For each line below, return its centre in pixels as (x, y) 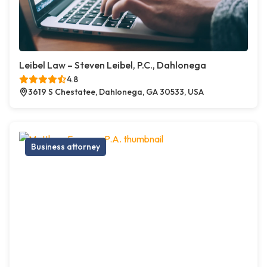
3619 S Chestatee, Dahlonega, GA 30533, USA (116, 92)
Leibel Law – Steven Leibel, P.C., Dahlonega (113, 65)
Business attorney (66, 147)
